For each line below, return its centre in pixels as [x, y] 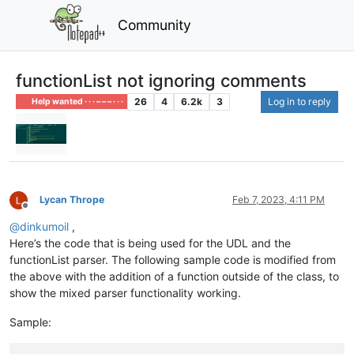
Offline [39, 211]
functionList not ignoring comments [161, 80]
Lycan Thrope [72, 200]
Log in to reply [299, 101]
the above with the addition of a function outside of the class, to [174, 277]
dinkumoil [44, 227]
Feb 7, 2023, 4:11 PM [279, 200]
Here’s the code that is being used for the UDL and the [150, 243]
